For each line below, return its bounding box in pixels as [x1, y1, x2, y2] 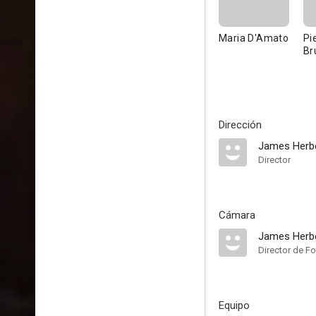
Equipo [219, 299, 250, 312]
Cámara [219, 209, 255, 221]
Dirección [219, 119, 262, 131]
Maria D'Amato [219, 32, 289, 44]
